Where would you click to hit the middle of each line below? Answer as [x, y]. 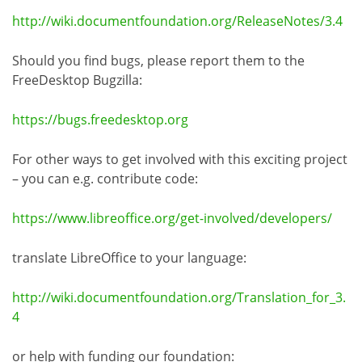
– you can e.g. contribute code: [105, 178]
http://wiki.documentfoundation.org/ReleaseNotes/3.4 [177, 21]
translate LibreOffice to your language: [129, 257]
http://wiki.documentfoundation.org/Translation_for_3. [179, 297]
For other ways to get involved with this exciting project [180, 159]
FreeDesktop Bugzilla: [77, 80]
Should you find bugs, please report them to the [158, 60]
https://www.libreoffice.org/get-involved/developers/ [172, 218]
